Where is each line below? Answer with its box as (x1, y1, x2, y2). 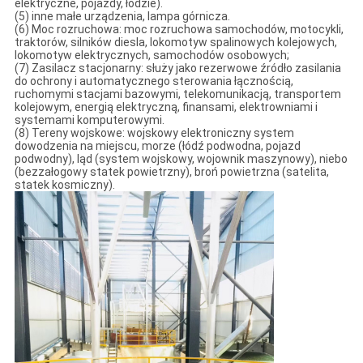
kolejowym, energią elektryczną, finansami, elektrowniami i (14, 100, 318, 113)
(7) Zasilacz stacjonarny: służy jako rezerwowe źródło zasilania (14, 61, 341, 75)
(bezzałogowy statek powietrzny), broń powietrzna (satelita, (14, 164, 329, 178)
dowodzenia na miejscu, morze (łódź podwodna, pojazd (14, 139, 301, 152)
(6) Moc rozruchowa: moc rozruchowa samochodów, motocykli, (14, 22, 344, 36)
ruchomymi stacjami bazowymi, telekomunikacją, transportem (14, 87, 341, 100)
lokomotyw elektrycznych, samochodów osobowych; (14, 48, 289, 62)
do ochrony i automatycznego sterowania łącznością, (14, 74, 293, 88)
